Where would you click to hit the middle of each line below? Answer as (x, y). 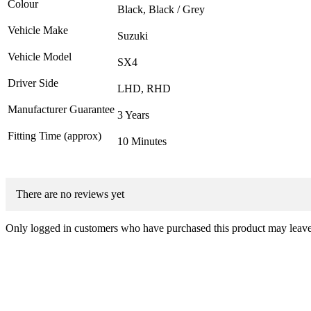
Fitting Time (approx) (54, 135)
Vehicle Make (38, 30)
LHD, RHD (144, 88)
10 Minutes (142, 141)
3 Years (133, 115)
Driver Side (33, 83)
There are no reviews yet (70, 194)
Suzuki (133, 35)
